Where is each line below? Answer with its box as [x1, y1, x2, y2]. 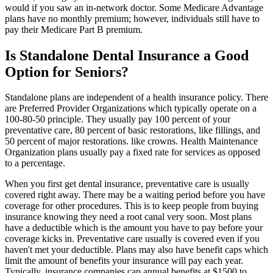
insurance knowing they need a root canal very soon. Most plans [5, 211, 252, 222]
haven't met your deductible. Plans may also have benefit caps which [5, 244, 268, 255]
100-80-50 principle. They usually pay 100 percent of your [5, 114, 230, 125]
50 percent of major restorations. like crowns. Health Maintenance [5, 136, 258, 147]
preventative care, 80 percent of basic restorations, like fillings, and [5, 125, 260, 136]
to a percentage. [5, 158, 65, 169]
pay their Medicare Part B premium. [5, 24, 143, 35]
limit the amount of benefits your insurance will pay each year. [5, 255, 243, 266]
